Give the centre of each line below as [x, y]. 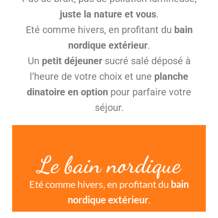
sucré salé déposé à [146, 61]
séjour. [109, 107]
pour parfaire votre [150, 92]
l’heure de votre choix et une [92, 76]
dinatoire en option [67, 92]
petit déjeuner [72, 61]
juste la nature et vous [108, 14]
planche [171, 76]
